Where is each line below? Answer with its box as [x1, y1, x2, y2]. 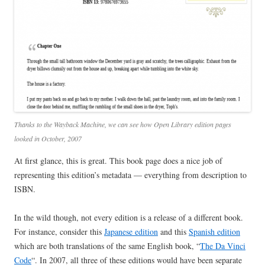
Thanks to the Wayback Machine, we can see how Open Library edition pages [14, 119, 231, 130]
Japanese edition [104, 226, 158, 238]
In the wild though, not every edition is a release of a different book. [14, 212, 243, 224]
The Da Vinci [200, 240, 245, 252]
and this [158, 226, 189, 238]
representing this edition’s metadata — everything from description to [14, 169, 247, 181]
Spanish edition [189, 226, 240, 238]
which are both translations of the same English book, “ [14, 240, 200, 252]
